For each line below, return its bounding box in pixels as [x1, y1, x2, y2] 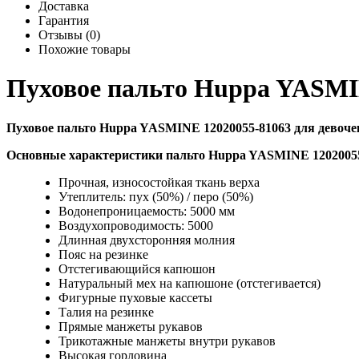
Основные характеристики [6, 147, 163, 162]
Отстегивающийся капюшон [58, 261, 216, 276]
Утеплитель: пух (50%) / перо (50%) [58, 189, 253, 204]
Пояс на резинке [58, 247, 148, 261]
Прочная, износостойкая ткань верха [58, 175, 260, 189]
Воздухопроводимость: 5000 [58, 218, 213, 232]
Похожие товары [38, 42, 131, 56]
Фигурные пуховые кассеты [58, 290, 212, 305]
